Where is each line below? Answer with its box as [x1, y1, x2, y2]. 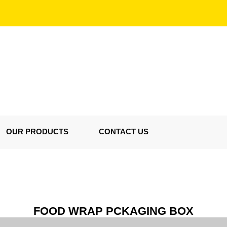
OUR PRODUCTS [6, 127, 68, 136]
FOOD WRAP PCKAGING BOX [33, 205, 194, 217]
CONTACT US [99, 127, 148, 136]
